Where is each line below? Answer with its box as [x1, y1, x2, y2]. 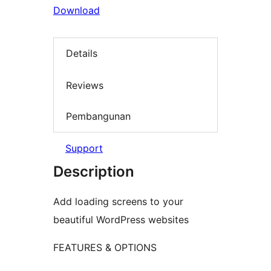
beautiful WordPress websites [53, 213, 189, 226]
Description [53, 162, 134, 180]
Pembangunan [66, 110, 131, 123]
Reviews [66, 79, 103, 91]
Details [66, 47, 97, 60]
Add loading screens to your [53, 195, 183, 207]
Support [65, 142, 103, 154]
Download [53, 4, 100, 16]
